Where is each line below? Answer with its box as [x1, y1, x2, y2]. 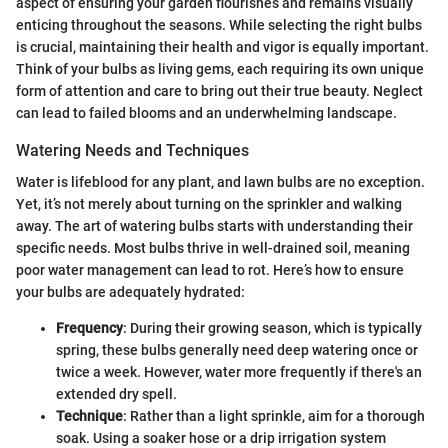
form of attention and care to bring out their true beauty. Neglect [16, 83, 423, 100]
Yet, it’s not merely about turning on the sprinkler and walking [16, 196, 402, 213]
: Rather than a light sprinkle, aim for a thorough [123, 408, 425, 425]
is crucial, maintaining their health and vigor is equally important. [16, 39, 429, 56]
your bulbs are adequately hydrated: [16, 284, 245, 301]
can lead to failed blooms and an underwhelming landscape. [16, 105, 397, 122]
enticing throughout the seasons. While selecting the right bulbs [16, 17, 422, 34]
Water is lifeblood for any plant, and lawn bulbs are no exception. [16, 174, 425, 191]
